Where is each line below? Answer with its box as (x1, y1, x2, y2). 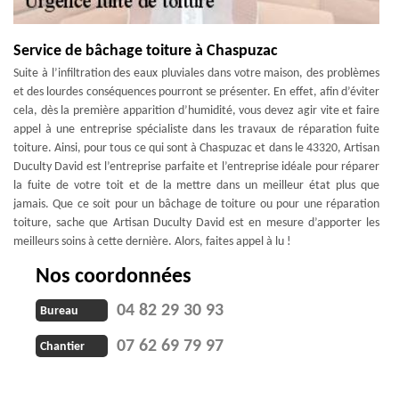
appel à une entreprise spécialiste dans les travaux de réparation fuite (13, 122, 379, 136)
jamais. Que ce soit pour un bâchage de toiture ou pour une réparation (13, 197, 379, 211)
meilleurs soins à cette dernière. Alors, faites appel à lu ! (13, 234, 291, 248)
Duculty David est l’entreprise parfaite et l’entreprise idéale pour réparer (13, 159, 379, 174)
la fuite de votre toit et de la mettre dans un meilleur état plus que (13, 178, 379, 192)
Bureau (40, 305, 78, 319)
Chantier (40, 340, 85, 354)
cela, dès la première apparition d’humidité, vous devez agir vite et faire (13, 103, 379, 118)
